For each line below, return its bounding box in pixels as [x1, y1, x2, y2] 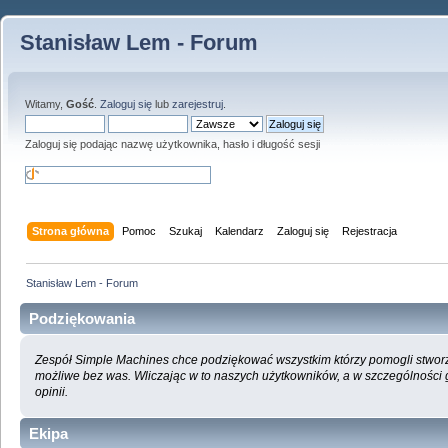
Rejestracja [342, 224, 398, 237]
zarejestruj [172, 98, 223, 110]
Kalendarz [215, 224, 265, 237]
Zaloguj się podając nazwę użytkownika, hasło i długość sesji [25, 138, 320, 150]
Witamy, [25, 98, 66, 110]
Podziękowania [29, 309, 135, 327]
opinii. [34, 384, 68, 399]
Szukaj [169, 224, 203, 237]
